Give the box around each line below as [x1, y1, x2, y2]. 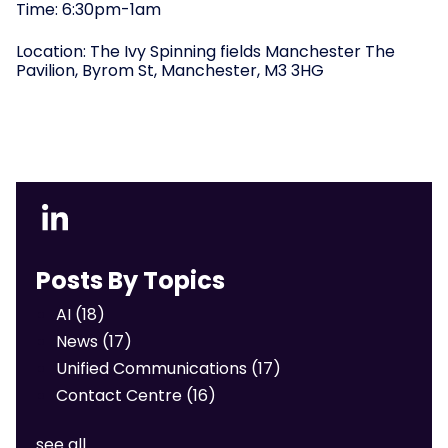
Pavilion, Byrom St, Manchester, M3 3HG [16, 58, 324, 82]
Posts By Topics [36, 263, 225, 297]
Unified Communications [56, 356, 251, 380]
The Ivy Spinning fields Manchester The [90, 39, 395, 63]
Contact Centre [56, 383, 186, 407]
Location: [16, 39, 90, 63]
